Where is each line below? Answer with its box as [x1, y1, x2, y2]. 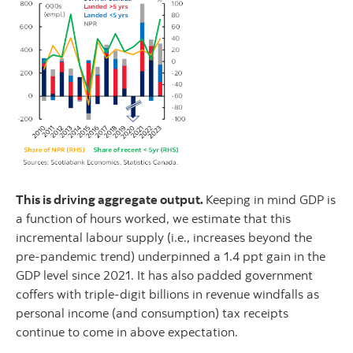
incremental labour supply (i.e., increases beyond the [16, 229, 312, 246]
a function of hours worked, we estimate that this [16, 210, 291, 227]
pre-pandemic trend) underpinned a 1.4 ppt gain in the [16, 248, 325, 265]
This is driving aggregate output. [16, 191, 206, 208]
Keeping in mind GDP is [206, 191, 336, 208]
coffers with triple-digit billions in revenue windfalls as [16, 286, 319, 303]
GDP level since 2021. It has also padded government [16, 267, 313, 284]
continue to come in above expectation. [16, 324, 238, 340]
